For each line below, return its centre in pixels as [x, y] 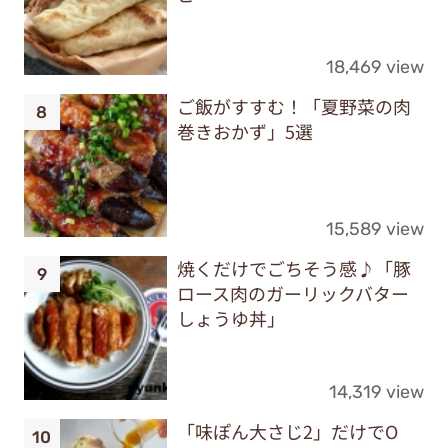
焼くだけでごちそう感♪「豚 [293, 268]
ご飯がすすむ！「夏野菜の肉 [293, 105]
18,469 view [375, 66]
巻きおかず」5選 [244, 130]
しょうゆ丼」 [230, 318]
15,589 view [375, 229]
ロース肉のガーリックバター [292, 293]
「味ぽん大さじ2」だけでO [287, 430]
